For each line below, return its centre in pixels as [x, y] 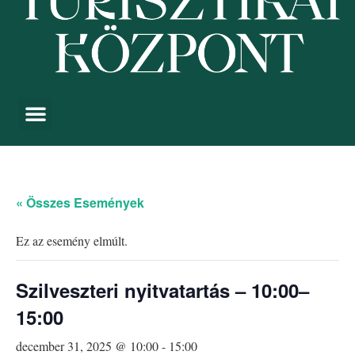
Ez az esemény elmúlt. [72, 241]
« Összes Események [80, 203]
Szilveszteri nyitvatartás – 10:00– [162, 290]
